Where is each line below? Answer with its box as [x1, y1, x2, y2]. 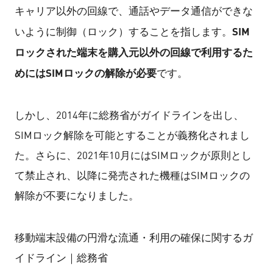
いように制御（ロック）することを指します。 [14, 26, 232, 38]
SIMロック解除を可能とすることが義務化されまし [14, 129, 250, 142]
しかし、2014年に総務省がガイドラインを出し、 [14, 109, 244, 122]
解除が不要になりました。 [14, 190, 139, 202]
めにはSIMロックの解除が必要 [14, 66, 157, 79]
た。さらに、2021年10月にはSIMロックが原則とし [14, 149, 252, 162]
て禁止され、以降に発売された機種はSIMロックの [14, 169, 250, 182]
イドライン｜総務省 [14, 252, 108, 264]
